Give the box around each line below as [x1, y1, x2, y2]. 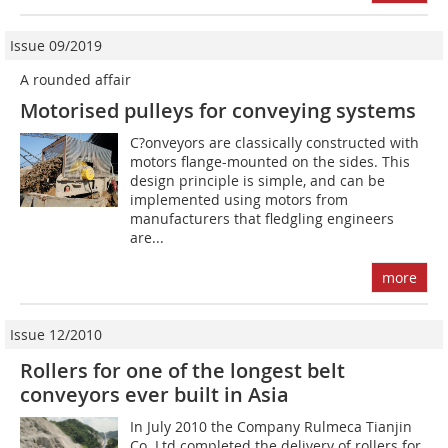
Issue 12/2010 [10, 325, 102, 345]
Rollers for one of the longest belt [20, 357, 345, 385]
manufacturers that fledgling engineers [130, 209, 395, 229]
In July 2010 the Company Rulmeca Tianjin [130, 417, 413, 437]
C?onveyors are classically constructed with [130, 133, 420, 153]
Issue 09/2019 [10, 36, 102, 56]
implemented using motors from [130, 190, 349, 210]
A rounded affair [20, 70, 131, 90]
